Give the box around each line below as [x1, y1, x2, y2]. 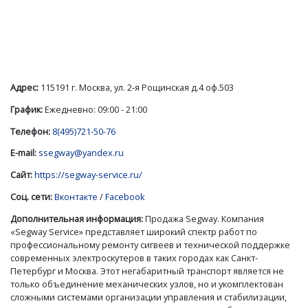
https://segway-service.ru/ [34, 168, 142, 181]
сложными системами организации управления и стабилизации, [10, 290, 287, 303]
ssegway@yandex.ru [38, 146, 124, 159]
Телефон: [10, 124, 50, 137]
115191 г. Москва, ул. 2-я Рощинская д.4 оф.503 [38, 80, 234, 93]
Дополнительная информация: [10, 212, 143, 225]
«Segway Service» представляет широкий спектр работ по [10, 225, 257, 238]
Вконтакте [54, 190, 98, 203]
